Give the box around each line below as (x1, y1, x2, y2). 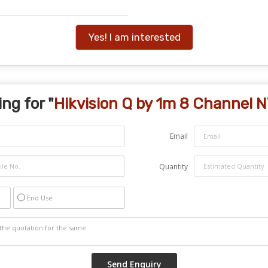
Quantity (159, 161, 188, 172)
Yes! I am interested (87, 31, 181, 43)
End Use (27, 193, 53, 202)
